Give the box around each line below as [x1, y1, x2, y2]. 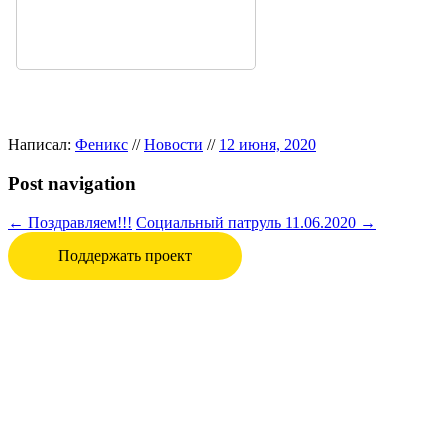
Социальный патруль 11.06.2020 [136, 213, 360, 231]
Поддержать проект [58, 246, 192, 264]
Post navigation [8, 172, 136, 194]
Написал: [8, 136, 75, 154]
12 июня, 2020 [219, 136, 316, 154]
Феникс [75, 136, 128, 154]
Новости [144, 136, 203, 154]
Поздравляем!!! [24, 213, 132, 231]
